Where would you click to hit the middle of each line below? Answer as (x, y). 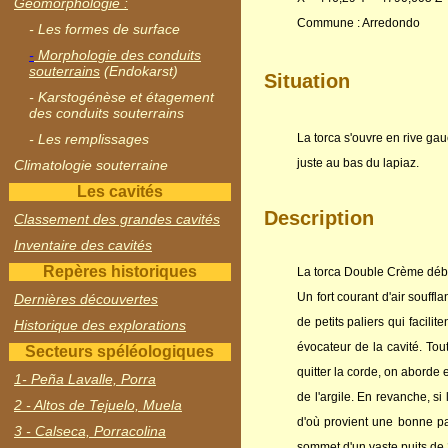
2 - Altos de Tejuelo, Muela (98, 405)
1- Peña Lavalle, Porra (85, 379)
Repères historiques (119, 271)
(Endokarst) (139, 71)
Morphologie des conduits (117, 55)
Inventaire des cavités (83, 245)
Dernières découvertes (86, 299)
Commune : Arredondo (358, 23)
